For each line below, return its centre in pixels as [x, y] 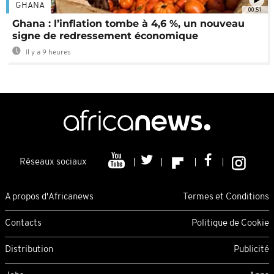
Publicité [251, 250]
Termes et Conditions [226, 197]
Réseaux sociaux [53, 163]
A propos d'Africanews [49, 197]
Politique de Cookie [230, 223]
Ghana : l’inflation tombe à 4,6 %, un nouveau [128, 24]
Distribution [29, 250]
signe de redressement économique [105, 36]
